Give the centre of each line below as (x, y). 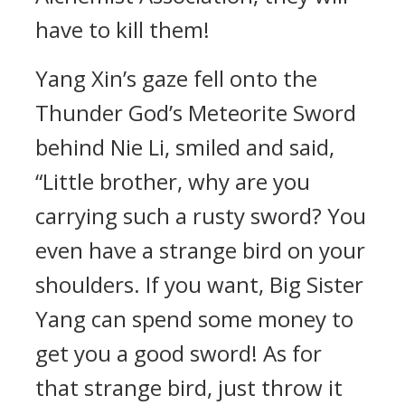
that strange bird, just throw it (189, 387)
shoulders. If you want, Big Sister (199, 284)
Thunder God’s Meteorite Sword (196, 113)
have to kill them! (122, 29)
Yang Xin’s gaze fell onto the (176, 78)
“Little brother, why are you (173, 181)
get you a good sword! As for (179, 353)
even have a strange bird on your (200, 250)
